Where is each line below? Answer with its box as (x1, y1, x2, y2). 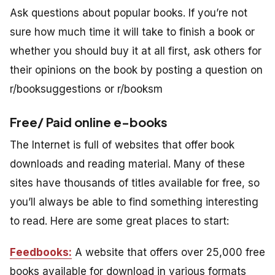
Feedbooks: (10, 246, 72, 259)
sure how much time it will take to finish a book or (10, 26, 255, 39)
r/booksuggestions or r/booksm (10, 83, 163, 96)
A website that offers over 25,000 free (72, 246, 265, 259)
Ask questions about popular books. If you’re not (10, 7, 247, 20)
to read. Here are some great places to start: (10, 215, 229, 228)
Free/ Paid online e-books (10, 114, 168, 130)
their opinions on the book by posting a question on (10, 64, 263, 77)
